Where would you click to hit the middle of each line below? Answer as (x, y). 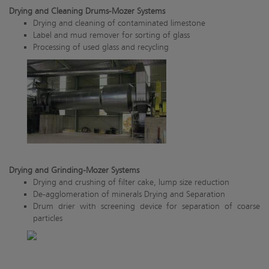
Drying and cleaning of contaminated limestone (119, 23)
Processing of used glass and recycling (101, 47)
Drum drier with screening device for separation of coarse (147, 207)
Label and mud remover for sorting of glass (111, 35)
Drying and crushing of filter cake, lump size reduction (131, 183)
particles (48, 219)
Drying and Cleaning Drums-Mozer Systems (87, 11)
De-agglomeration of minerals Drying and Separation (129, 195)
